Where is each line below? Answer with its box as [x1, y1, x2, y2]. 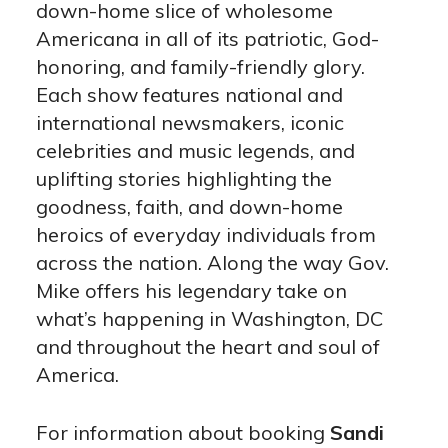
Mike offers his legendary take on [35, 278, 347, 304]
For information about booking [35, 420, 330, 446]
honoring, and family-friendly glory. [35, 54, 365, 80]
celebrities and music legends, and [35, 138, 355, 164]
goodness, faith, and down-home [35, 194, 343, 220]
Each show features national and [35, 82, 343, 108]
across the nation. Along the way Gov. [35, 250, 389, 276]
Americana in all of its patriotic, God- [35, 26, 379, 52]
